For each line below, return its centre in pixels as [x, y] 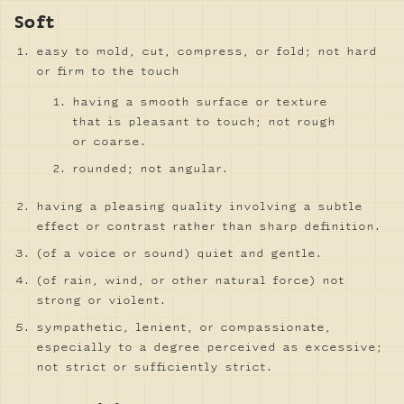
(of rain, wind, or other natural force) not [190, 280]
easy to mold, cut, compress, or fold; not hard [207, 51]
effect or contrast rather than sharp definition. [208, 226]
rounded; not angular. [150, 169]
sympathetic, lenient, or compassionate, [184, 327]
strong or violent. [101, 300]
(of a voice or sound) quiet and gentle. [179, 253]
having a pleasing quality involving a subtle [199, 207]
